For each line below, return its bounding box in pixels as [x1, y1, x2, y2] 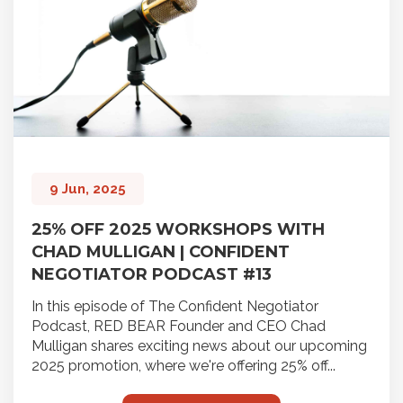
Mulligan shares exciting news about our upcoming [31, 337, 367, 355]
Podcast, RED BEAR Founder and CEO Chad [31, 318, 326, 336]
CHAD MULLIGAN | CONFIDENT [31, 242, 290, 263]
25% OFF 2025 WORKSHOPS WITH [31, 219, 325, 240]
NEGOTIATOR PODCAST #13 [31, 264, 272, 285]
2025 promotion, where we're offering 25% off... [31, 357, 336, 375]
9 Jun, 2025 [49, 181, 126, 198]
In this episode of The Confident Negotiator [31, 298, 318, 316]
